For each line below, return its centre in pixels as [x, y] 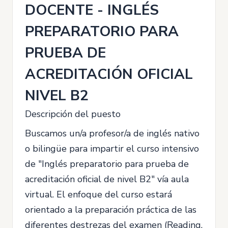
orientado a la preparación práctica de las [111, 209]
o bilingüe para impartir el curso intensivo [112, 148]
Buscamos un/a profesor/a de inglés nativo [112, 133]
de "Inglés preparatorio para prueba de [107, 164]
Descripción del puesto [73, 114]
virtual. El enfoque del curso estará [98, 194]
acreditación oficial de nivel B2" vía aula [107, 179]
